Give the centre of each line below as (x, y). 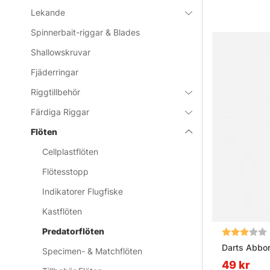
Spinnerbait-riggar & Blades (86, 33)
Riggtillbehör (56, 92)
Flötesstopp (66, 172)
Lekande (48, 13)
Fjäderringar (55, 72)
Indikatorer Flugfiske (83, 192)
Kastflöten (62, 212)
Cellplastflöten (71, 152)
